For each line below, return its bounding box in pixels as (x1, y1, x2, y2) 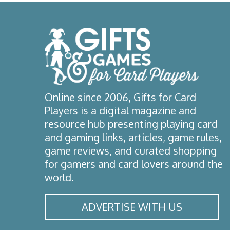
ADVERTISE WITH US (81, 200, 182, 214)
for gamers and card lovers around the (45, 157, 223, 170)
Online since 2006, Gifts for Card (45, 90, 196, 104)
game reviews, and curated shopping (45, 143, 217, 157)
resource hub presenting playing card (45, 117, 218, 130)
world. (45, 170, 74, 184)
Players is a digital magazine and (45, 103, 196, 117)
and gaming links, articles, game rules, (45, 130, 222, 144)
